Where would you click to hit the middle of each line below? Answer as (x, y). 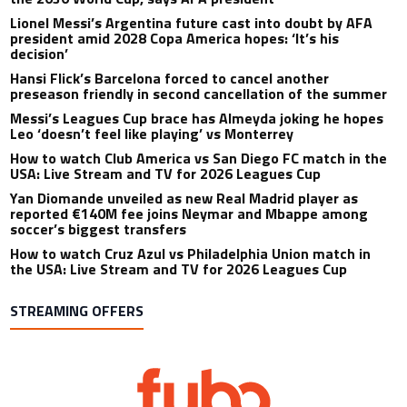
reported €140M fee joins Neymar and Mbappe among (189, 214)
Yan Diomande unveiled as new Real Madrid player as (184, 199)
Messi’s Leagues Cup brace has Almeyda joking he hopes (197, 119)
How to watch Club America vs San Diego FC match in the (199, 159)
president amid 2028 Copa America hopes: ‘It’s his (175, 39)
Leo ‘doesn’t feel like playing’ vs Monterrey (152, 134)
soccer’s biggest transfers (99, 229)
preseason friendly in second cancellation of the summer (199, 94)
